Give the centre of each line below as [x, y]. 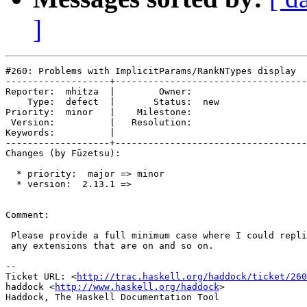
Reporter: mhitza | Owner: [112, 92]
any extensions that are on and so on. [110, 246]
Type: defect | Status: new [112, 102]
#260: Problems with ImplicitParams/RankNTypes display [151, 71]
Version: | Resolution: [112, 123]
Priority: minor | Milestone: [112, 112]
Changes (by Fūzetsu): [63, 153]
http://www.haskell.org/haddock [137, 287]
